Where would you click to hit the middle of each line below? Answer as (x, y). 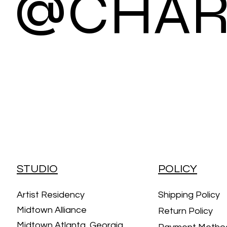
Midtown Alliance (52, 210)
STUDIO (37, 169)
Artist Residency (52, 195)
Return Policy (186, 211)
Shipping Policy (189, 195)
